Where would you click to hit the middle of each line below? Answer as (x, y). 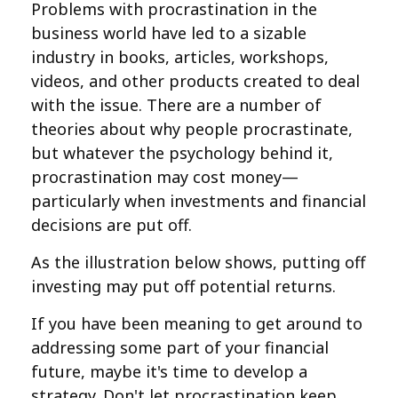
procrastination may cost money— (165, 177)
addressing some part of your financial (180, 347)
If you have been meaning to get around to (197, 323)
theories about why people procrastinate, (192, 129)
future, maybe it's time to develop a (169, 371)
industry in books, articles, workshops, (180, 57)
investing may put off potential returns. (183, 286)
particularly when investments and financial (199, 201)
